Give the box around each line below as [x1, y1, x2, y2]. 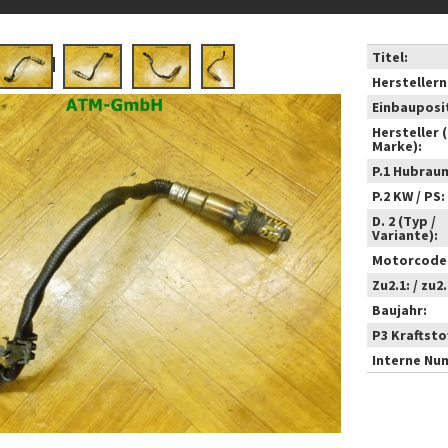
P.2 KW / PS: [372, 187, 446, 205]
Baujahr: [372, 301, 428, 319]
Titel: [372, 48, 409, 66]
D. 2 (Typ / [372, 212, 437, 230]
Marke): [372, 137, 423, 155]
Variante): [372, 226, 439, 244]
